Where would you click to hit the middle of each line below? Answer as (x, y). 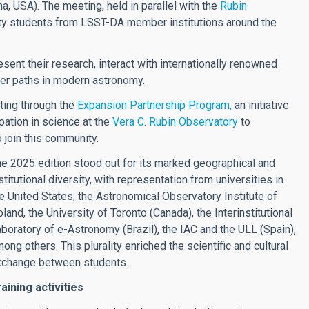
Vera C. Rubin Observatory (175, 122)
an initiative (260, 106)
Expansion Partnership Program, (154, 106)
